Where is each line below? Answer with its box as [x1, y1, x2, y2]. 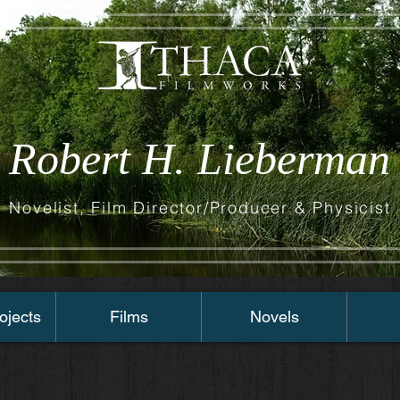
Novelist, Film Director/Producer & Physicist [9, 197, 391, 218]
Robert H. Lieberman [9, 134, 390, 184]
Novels [249, 307, 299, 326]
